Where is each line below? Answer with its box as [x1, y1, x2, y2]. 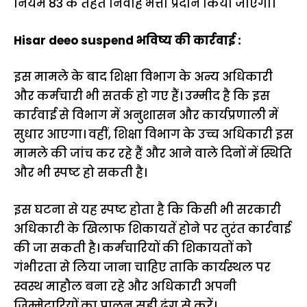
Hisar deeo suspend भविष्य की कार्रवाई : [14, 32, 241, 49]
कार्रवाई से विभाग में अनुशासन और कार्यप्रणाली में [14, 107, 278, 124]
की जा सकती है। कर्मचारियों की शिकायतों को [14, 239, 252, 256]
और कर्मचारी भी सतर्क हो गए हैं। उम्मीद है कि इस [14, 88, 270, 105]
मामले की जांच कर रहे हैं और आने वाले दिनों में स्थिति [14, 145, 292, 162]
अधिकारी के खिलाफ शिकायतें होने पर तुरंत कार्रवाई [14, 220, 291, 237]
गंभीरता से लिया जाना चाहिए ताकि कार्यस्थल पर [14, 258, 271, 275]
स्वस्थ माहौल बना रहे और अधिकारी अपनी [14, 278, 236, 295]
